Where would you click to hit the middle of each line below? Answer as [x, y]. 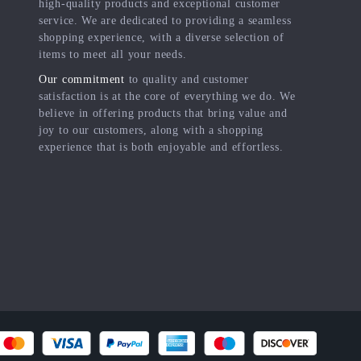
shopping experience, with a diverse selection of [162, 38]
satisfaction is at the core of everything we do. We [167, 97]
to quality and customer [187, 80]
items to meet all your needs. [113, 55]
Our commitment [82, 80]
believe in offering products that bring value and [163, 114]
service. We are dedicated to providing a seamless [165, 21]
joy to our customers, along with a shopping [151, 131]
